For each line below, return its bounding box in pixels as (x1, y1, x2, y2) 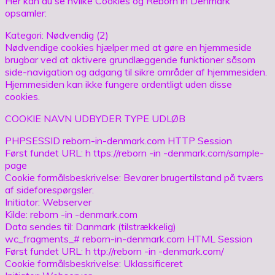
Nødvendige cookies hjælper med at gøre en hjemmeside (5, 41, 252, 53)
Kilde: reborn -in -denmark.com (5, 207, 137, 220)
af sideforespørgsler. (5, 183, 94, 196)
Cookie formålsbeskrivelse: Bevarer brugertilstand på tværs (5, 171, 263, 184)
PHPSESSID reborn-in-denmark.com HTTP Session (5, 134, 232, 147)
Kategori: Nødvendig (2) (5, 28, 109, 41)
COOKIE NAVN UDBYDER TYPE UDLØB (5, 112, 185, 125)
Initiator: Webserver (5, 195, 91, 208)
